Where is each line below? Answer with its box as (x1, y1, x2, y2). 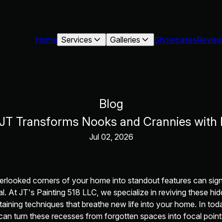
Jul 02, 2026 (89, 132, 133, 142)
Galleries (110, 35, 141, 45)
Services (61, 35, 93, 45)
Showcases (154, 35, 197, 45)
